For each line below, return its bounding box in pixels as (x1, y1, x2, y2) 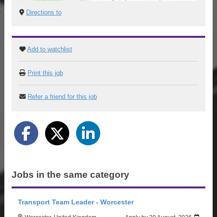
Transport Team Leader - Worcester (18, 198, 134, 206)
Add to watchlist (27, 45, 72, 53)
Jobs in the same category (11, 169, 129, 180)
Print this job (27, 69, 63, 77)
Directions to (26, 8, 62, 16)
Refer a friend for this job (27, 93, 97, 100)
